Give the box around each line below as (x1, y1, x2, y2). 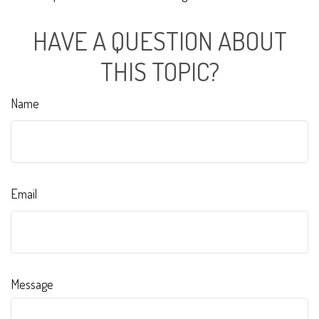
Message (11, 276, 53, 293)
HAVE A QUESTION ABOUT (32, 24, 287, 58)
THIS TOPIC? (100, 55, 219, 88)
